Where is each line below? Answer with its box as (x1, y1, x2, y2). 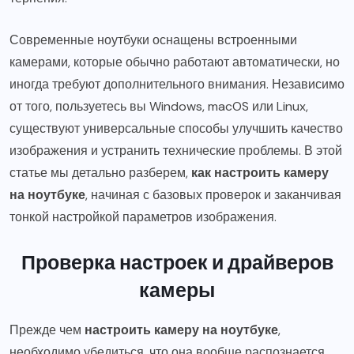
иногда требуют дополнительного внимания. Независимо (9, 76, 345, 93)
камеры (139, 277, 215, 303)
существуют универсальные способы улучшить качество (9, 120, 343, 137)
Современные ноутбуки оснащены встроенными (9, 32, 297, 49)
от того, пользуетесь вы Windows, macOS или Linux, (9, 98, 308, 115)
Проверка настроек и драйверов (21, 249, 333, 275)
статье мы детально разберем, (9, 164, 191, 182)
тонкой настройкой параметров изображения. (9, 209, 277, 226)
